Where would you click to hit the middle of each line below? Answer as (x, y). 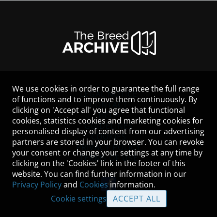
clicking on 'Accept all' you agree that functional (99, 110)
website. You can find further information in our (99, 174)
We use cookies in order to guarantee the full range (106, 89)
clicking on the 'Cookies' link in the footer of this (99, 163)
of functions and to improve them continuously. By (105, 99)
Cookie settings (78, 199)
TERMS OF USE (108, 158)
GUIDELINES (108, 126)
